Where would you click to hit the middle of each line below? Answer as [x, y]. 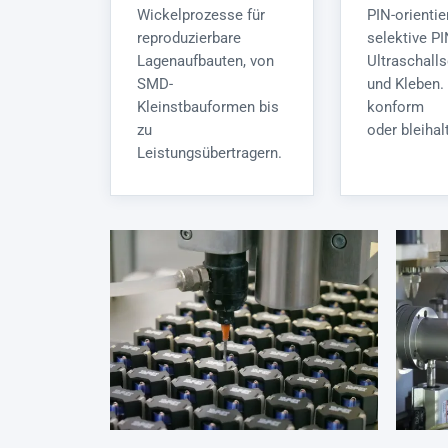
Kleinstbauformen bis [208, 107]
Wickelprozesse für [201, 15]
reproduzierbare [189, 38]
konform [395, 107]
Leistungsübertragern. [209, 153]
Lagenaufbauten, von [205, 61]
